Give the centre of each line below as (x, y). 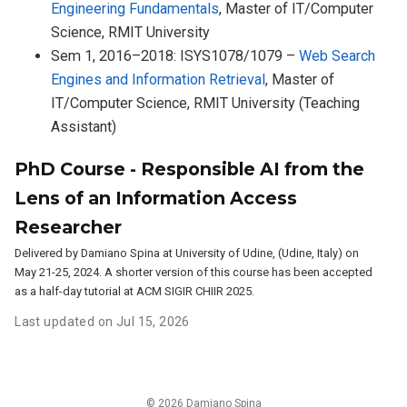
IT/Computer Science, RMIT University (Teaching (206, 104)
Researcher (69, 227)
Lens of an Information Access (156, 198)
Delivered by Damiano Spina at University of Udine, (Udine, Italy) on (187, 253)
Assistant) (84, 127)
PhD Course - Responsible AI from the (190, 169)
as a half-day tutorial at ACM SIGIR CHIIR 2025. (135, 291)
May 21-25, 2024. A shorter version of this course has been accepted (194, 272)
